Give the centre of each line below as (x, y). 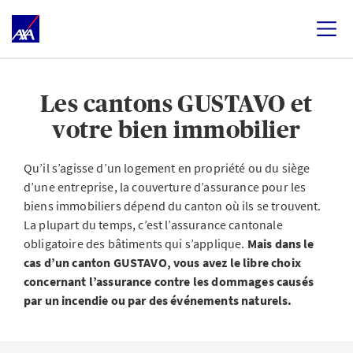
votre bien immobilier (176, 130)
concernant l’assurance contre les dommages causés (169, 281)
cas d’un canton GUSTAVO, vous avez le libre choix (162, 262)
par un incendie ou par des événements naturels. (158, 300)
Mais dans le (281, 243)
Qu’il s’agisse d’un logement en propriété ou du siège (167, 168)
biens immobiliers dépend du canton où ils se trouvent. (173, 206)
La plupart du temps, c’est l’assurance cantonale (153, 225)
